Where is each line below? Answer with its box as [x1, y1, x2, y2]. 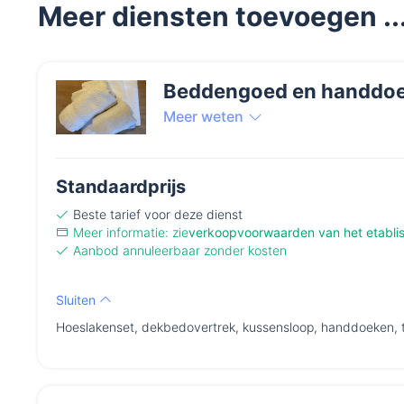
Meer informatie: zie [73, 225, 188, 241]
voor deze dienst [141, 207, 243, 223]
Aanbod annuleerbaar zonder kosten [73, 243, 287, 259]
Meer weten [163, 107, 243, 126]
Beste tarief [73, 207, 141, 223]
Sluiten [56, 292, 99, 308]
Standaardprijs [56, 176, 186, 198]
